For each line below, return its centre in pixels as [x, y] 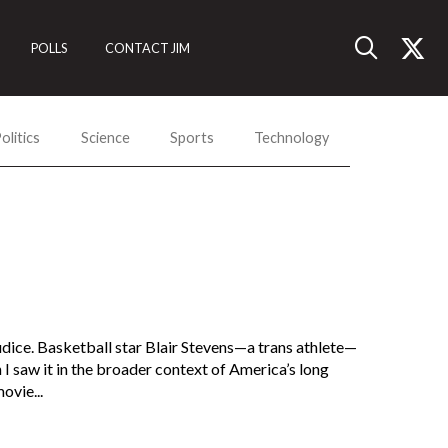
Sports [191, 137]
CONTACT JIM [148, 48]
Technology [292, 137]
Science [105, 137]
